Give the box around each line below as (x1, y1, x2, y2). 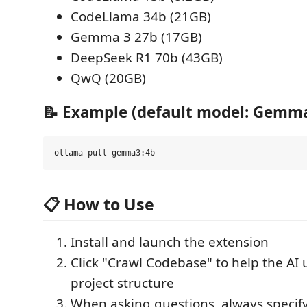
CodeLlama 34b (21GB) (71, 7, 211, 25)
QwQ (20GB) (71, 69, 146, 87)
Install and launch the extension (71, 233, 269, 251)
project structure (71, 274, 174, 293)
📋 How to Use (43, 193, 154, 216)
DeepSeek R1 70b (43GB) (71, 48, 223, 66)
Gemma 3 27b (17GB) (71, 27, 202, 46)
